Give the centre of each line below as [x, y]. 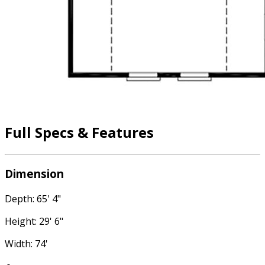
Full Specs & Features [79, 132]
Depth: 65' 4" [33, 198]
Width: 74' [26, 243]
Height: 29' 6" [34, 221]
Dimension [34, 173]
